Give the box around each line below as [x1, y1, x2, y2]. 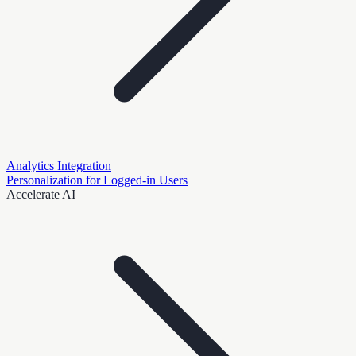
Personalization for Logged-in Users [6, 172, 188, 187]
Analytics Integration [6, 158, 111, 172]
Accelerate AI [6, 187, 75, 201]
